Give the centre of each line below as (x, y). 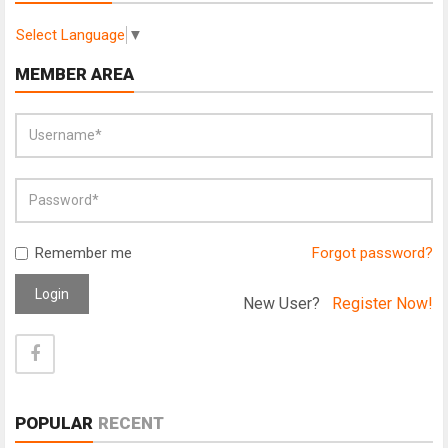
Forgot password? (372, 252)
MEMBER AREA (74, 73)
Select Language (70, 34)
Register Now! (382, 303)
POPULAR (54, 422)
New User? (287, 303)
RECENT (131, 422)
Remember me (83, 252)
